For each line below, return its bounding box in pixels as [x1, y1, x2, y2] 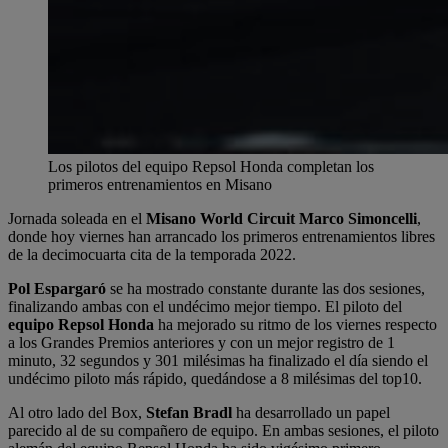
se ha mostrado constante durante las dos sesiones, [106, 280, 425, 298]
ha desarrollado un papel [232, 404, 390, 422]
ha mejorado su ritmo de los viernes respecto [154, 316, 437, 334]
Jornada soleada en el [8, 210, 146, 228]
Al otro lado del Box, [8, 404, 146, 422]
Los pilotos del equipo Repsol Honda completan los [48, 158, 374, 176]
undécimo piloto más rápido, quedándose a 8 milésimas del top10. [8, 370, 422, 388]
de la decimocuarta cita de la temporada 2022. [8, 246, 296, 264]
